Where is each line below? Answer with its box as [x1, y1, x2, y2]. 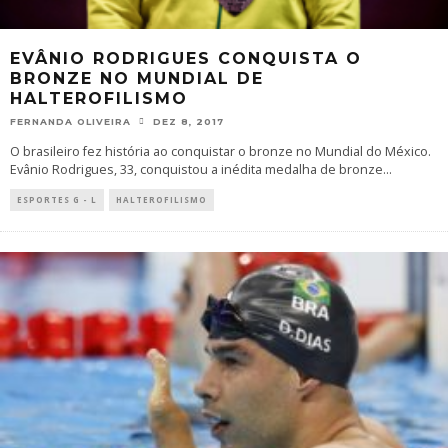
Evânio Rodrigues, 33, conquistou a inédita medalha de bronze [10, 161, 383, 178]
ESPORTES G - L [17, 194, 97, 205]
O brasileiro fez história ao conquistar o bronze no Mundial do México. [10, 143, 431, 160]
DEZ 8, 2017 [153, 116, 224, 127]
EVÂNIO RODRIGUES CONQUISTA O [10, 48, 362, 68]
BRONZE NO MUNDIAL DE [10, 68, 264, 88]
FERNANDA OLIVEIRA [10, 116, 131, 127]
